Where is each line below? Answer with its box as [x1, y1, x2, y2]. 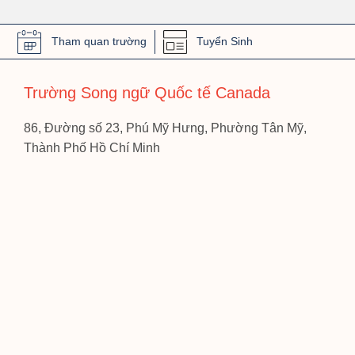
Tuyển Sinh [197, 35, 254, 48]
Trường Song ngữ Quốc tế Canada [24, 84, 270, 102]
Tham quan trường [51, 35, 147, 48]
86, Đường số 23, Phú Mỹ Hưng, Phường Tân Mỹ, [24, 121, 307, 136]
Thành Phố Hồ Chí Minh [24, 141, 160, 155]
